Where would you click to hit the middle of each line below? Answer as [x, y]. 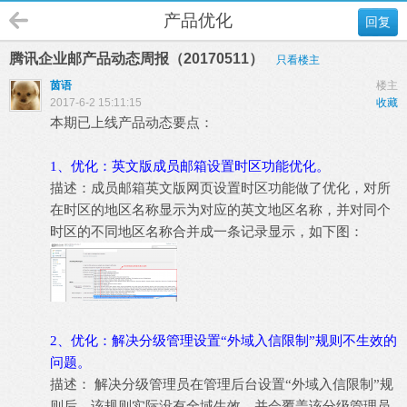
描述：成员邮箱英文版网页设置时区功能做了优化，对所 [220, 188]
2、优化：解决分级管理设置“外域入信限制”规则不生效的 [223, 341]
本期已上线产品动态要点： [132, 123]
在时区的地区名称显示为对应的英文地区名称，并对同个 [220, 210]
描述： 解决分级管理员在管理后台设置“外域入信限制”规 [222, 384]
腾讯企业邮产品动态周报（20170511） [138, 59]
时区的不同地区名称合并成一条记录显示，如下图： [207, 232]
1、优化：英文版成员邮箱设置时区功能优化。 [190, 166]
